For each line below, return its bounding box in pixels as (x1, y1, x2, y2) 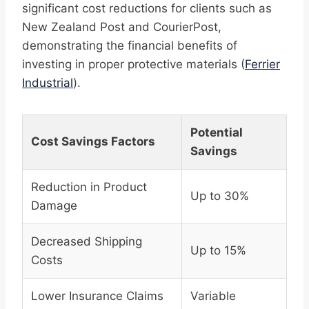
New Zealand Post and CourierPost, (22, 20, 221, 34)
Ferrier (245, 57, 280, 72)
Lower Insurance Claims (31, 289, 163, 303)
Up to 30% (190, 189, 249, 203)
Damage (31, 199, 77, 213)
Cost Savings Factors (31, 134, 155, 149)
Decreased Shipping (31, 235, 142, 249)
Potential (190, 126, 243, 140)
